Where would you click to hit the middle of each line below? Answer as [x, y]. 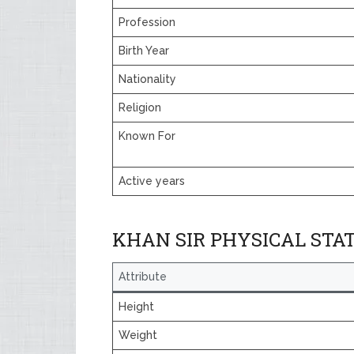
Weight [138, 335]
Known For [147, 136]
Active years [152, 181]
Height [136, 307]
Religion [140, 107]
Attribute [143, 277]
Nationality [147, 79]
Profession [147, 22]
